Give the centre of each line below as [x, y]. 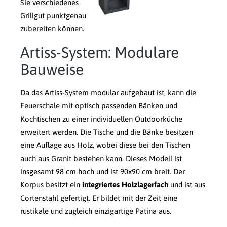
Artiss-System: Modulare [100, 52]
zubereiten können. [52, 29]
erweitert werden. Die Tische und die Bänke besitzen [107, 132]
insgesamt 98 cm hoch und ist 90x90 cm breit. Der [103, 172]
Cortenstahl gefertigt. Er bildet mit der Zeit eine [99, 198]
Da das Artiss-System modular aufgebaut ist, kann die [108, 93]
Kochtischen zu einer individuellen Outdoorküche [101, 119]
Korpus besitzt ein [51, 185]
